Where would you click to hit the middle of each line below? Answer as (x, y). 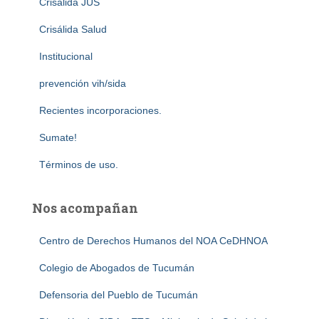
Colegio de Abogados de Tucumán (117, 268)
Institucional (66, 57)
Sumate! (58, 138)
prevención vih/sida (83, 84)
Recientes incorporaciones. (100, 111)
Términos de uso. (79, 165)
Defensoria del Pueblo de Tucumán (119, 295)
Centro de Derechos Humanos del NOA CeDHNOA (153, 241)
